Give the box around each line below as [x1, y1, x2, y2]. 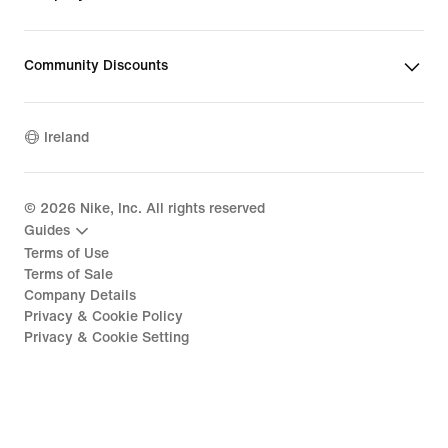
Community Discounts [24, 57, 168, 73]
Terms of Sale [24, 266, 113, 282]
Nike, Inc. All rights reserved [76, 200, 265, 216]
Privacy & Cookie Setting [24, 329, 189, 345]
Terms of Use [24, 245, 109, 261]
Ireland [44, 130, 89, 146]
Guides [24, 223, 70, 239]
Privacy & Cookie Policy [24, 308, 183, 324]
